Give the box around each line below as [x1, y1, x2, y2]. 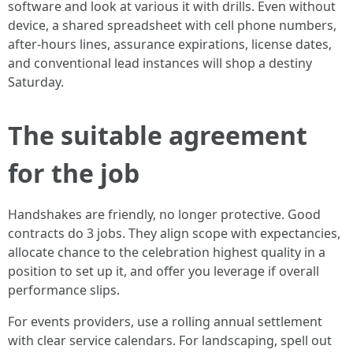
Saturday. [8, 73, 64, 91]
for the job [8, 156, 139, 190]
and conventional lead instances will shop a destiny [8, 54, 312, 72]
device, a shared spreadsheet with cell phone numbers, [8, 17, 336, 34]
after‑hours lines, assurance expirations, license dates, [8, 35, 332, 53]
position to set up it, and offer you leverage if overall [8, 262, 319, 280]
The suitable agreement [8, 118, 307, 152]
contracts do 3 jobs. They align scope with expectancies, [8, 225, 340, 242]
